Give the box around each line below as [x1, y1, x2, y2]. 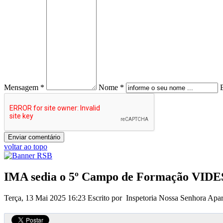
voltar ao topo [4, 142, 47, 151]
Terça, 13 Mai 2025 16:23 [4, 193, 88, 202]
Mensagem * [4, 83, 44, 92]
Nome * [99, 83, 124, 92]
